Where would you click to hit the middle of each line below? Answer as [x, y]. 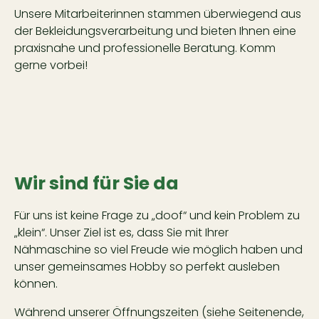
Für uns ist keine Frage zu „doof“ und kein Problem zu [157, 215]
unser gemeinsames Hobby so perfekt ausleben [147, 267]
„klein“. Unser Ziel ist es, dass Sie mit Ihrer [121, 232]
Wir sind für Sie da [96, 183]
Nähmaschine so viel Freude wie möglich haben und [158, 250]
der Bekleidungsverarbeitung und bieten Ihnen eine [155, 31]
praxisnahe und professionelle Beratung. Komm [145, 48]
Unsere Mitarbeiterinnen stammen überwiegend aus [158, 14]
